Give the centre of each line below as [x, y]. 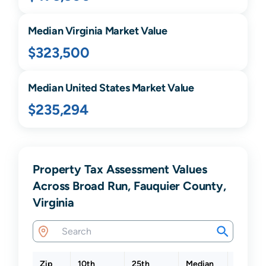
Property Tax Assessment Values [120, 169]
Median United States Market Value [111, 88]
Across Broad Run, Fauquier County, [129, 186]
